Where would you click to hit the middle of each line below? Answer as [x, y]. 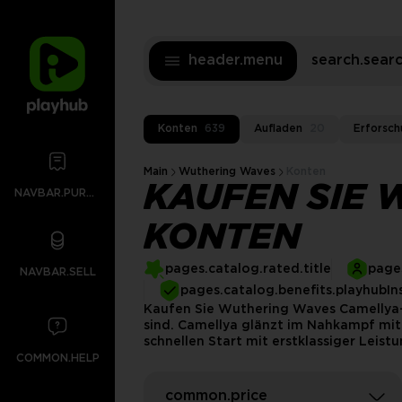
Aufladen [278, 129]
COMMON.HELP [57, 358]
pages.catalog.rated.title [248, 269]
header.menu [236, 61]
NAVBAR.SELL [57, 272]
